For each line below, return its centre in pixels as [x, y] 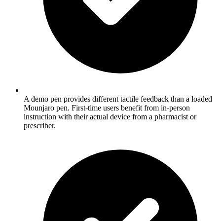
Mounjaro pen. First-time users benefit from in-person [107, 108]
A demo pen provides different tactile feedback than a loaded [118, 99]
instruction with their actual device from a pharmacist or [110, 116]
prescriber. [40, 125]
